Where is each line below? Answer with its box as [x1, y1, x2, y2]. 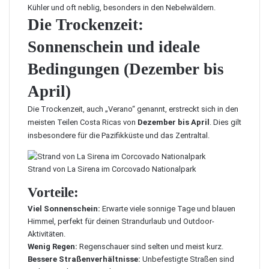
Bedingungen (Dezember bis [28, 60, 224, 78]
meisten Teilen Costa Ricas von [28, 118, 138, 127]
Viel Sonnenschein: [28, 204, 100, 213]
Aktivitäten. [28, 229, 65, 238]
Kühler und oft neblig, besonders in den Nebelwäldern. [28, 3, 216, 12]
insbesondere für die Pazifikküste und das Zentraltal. [28, 131, 210, 140]
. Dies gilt [210, 118, 241, 127]
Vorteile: [28, 185, 79, 200]
